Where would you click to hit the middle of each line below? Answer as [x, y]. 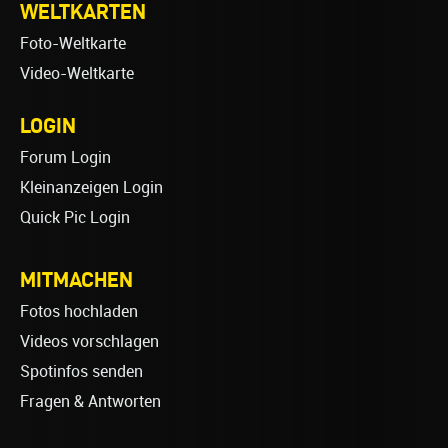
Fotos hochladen [79, 311]
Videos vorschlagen [89, 341]
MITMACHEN [76, 278]
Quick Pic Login [75, 217]
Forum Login [65, 157]
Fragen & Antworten [90, 401]
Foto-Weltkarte [73, 43]
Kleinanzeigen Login [91, 187]
